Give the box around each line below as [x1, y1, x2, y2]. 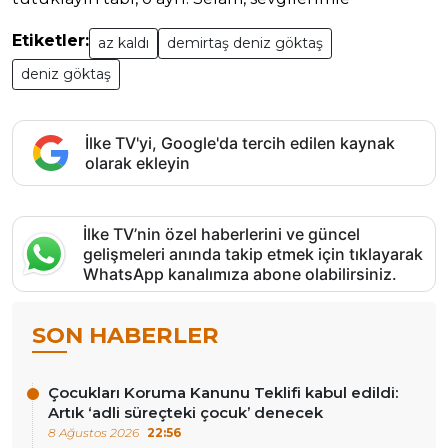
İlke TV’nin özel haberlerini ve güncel [83, 223, 360, 244]
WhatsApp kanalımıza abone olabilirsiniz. [83, 263, 397, 284]
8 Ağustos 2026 [48, 424, 139, 440]
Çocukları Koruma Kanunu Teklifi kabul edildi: [48, 382, 398, 402]
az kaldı [98, 33, 149, 52]
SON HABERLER [32, 320, 219, 349]
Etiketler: [12, 30, 89, 50]
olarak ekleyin [85, 152, 190, 173]
